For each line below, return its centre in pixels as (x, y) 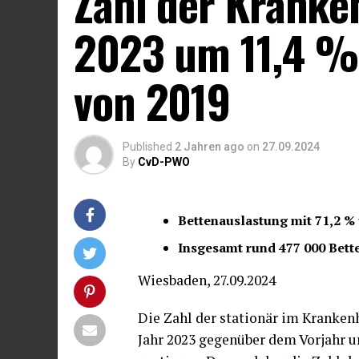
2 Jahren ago (210, 146)
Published (147, 146)
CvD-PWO (164, 161)
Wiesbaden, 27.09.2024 (207, 280)
